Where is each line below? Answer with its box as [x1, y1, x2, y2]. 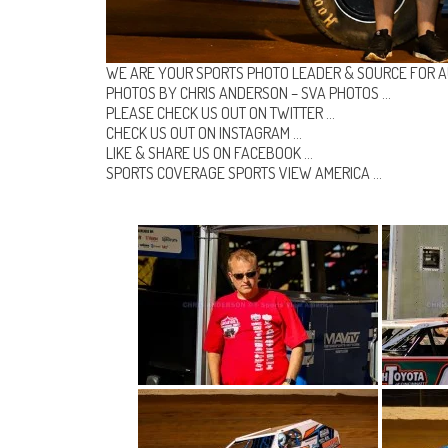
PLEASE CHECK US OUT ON [106, 103, 270, 124]
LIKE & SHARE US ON [106, 143, 234, 164]
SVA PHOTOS [301, 83, 379, 104]
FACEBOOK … [234, 143, 313, 164]
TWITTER [270, 103, 323, 124]
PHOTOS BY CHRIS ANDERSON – [106, 83, 301, 104]
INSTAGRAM [219, 123, 290, 144]
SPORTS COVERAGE [106, 163, 228, 184]
